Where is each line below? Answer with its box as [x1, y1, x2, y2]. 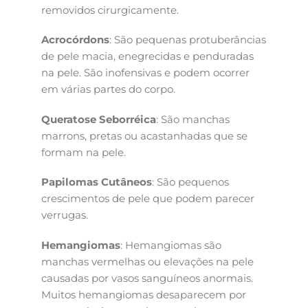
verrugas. [41, 208, 88, 222]
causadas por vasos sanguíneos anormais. [41, 271, 253, 285]
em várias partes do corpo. [41, 82, 175, 96]
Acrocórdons [41, 33, 109, 47]
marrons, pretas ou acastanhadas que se [41, 129, 247, 142]
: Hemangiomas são [120, 238, 221, 252]
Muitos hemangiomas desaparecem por [41, 287, 246, 301]
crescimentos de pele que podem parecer [41, 192, 254, 206]
